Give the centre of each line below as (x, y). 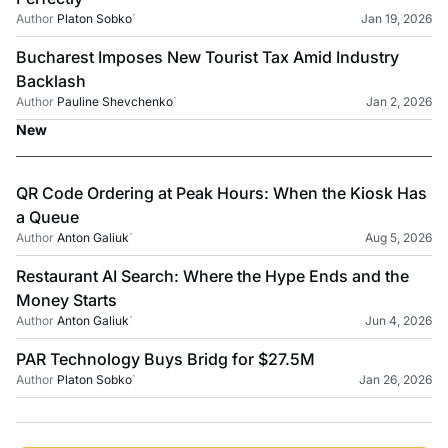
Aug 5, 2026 (398, 238)
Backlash (51, 81)
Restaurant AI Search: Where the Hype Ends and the (212, 276)
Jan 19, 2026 (396, 19)
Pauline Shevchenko (115, 102)
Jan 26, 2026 (395, 380)
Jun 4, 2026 (398, 321)
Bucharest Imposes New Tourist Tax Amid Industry (207, 57)
